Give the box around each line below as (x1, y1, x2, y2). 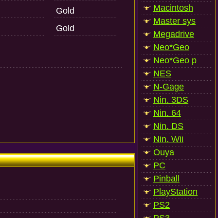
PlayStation (153, 187, 198, 197)
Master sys (153, 16, 196, 26)
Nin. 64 (153, 108, 181, 118)
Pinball (153, 174, 180, 183)
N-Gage (153, 82, 184, 91)
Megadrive (153, 29, 194, 39)
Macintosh (153, 3, 193, 13)
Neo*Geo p (153, 55, 197, 65)
